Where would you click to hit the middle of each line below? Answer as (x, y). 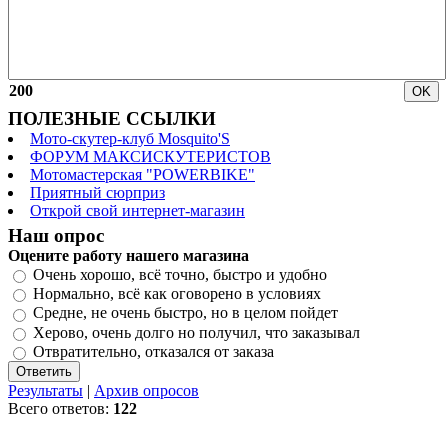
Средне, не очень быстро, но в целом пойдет (185, 313)
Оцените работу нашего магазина (128, 255)
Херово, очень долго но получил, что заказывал (196, 332)
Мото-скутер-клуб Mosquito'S (130, 138)
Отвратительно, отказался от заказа (153, 352)
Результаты (45, 391)
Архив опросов (146, 391)
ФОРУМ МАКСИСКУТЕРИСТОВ (150, 156)
